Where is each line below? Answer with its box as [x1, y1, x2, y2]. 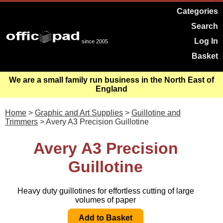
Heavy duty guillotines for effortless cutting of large [17, 187, 194, 196]
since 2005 [82, 38, 108, 44]
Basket [192, 52, 218, 60]
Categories [177, 7, 218, 15]
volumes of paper [75, 196, 136, 205]
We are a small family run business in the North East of [9, 76, 214, 84]
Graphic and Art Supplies [35, 109, 123, 117]
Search [191, 22, 218, 30]
